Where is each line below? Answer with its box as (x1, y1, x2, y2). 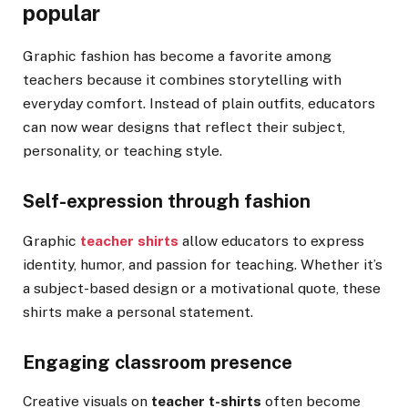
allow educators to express (178, 231, 364, 250)
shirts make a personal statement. (23, 302, 253, 321)
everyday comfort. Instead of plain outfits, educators (23, 95, 375, 113)
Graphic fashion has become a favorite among (23, 47, 331, 66)
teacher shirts (80, 231, 178, 250)
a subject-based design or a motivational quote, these (23, 279, 381, 297)
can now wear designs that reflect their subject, (23, 118, 345, 137)
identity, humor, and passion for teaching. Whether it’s (23, 255, 382, 273)
